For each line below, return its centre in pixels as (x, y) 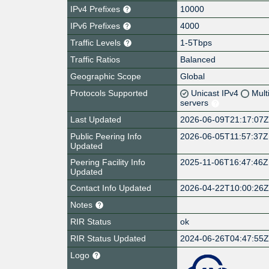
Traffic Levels (97, 42)
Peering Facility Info (108, 162)
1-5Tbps (196, 42)
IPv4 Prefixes (96, 9)
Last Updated (96, 119)
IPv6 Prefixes (96, 26)
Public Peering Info (106, 136)
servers (196, 102)
